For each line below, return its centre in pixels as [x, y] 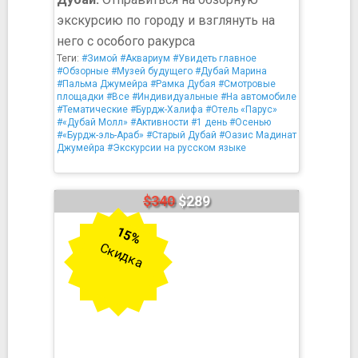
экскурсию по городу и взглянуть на [166, 20]
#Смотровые [247, 84]
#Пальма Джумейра [102, 84]
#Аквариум [145, 58]
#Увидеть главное [215, 58]
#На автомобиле [259, 97]
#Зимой [99, 58]
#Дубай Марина [231, 71]
